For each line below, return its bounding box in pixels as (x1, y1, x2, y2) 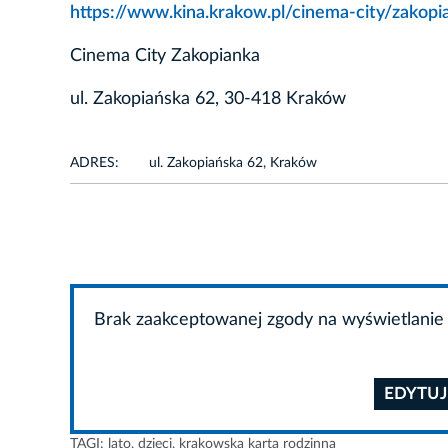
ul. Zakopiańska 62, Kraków (149, 156, 317, 171)
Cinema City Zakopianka (70, 47, 260, 66)
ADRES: (70, 156, 119, 171)
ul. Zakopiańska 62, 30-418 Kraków (70, 90, 346, 109)
